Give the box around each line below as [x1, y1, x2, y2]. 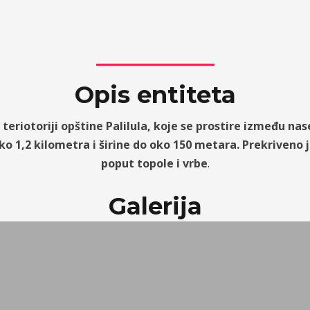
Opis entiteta [74, 80, 236, 110]
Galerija [108, 191, 202, 221]
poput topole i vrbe [100, 156, 208, 172]
